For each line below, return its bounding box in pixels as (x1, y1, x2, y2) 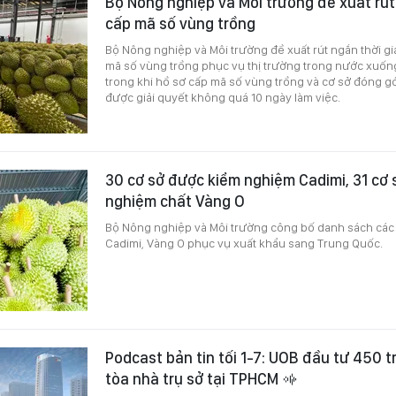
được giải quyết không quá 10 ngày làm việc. (105, 89, 340, 104)
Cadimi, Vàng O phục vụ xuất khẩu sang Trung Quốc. (105, 235, 383, 250)
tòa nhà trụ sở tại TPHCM (105, 369, 282, 388)
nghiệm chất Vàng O (105, 191, 245, 210)
